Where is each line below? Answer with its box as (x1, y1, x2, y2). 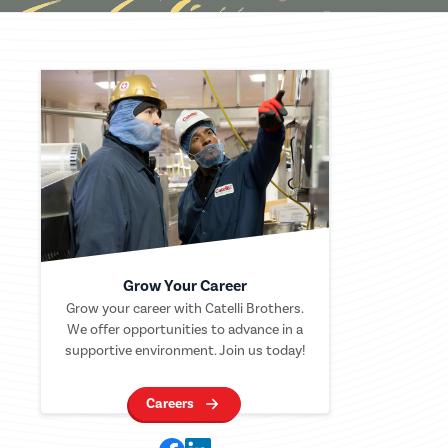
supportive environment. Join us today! (64, 342, 305, 360)
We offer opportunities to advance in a (66, 321, 303, 339)
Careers (146, 395, 195, 413)
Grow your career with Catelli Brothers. (65, 300, 304, 318)
